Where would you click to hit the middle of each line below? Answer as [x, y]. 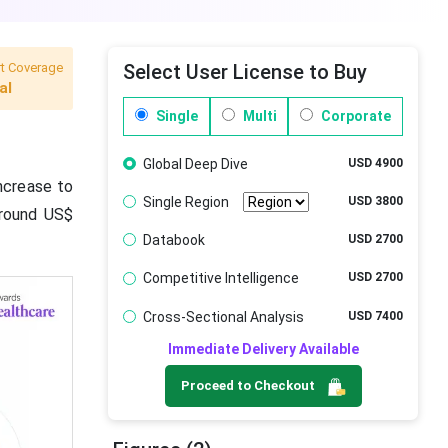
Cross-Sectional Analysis [223, 316]
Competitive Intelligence [220, 278]
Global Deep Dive [195, 163]
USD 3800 [375, 200]
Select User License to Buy [245, 72]
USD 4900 [375, 162]
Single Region [185, 201]
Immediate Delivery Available [263, 349]
